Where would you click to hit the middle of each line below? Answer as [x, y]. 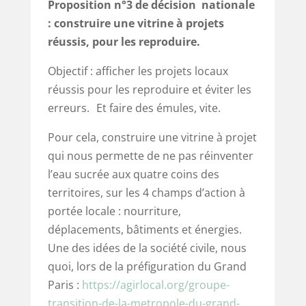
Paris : [65, 284]
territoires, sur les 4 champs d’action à [146, 192]
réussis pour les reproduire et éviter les [149, 89]
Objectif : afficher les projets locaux [138, 71]
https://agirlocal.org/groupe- [155, 284]
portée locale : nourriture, [114, 211]
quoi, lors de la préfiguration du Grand [147, 266]
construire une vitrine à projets [137, 23]
